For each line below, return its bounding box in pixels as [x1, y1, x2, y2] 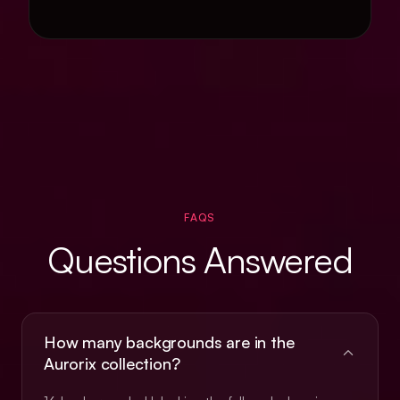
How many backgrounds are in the [44, 331, 295, 352]
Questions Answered [47, 237, 353, 282]
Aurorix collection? [44, 353, 180, 373]
